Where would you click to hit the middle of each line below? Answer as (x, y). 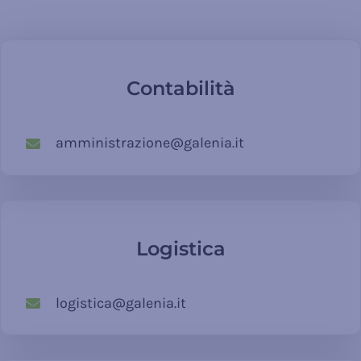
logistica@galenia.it (121, 303)
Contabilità (180, 89)
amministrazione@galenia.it (150, 143)
